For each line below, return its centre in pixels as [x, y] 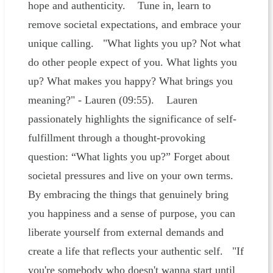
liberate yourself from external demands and [126, 232]
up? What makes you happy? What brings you [130, 81]
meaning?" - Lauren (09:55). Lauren [112, 100]
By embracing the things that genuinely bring [128, 195]
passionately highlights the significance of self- [132, 119]
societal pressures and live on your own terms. [133, 176]
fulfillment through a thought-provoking [116, 138]
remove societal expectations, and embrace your [134, 25]
